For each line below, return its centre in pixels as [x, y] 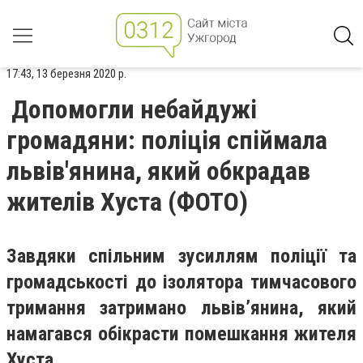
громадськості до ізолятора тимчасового [181, 282]
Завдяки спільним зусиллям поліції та [181, 256]
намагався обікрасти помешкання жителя [181, 334]
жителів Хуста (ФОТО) [127, 202]
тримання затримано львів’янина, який [181, 308]
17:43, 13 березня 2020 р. [66, 74]
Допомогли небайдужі [134, 109]
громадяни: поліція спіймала [167, 140]
